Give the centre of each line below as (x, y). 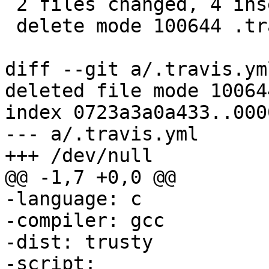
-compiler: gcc (85, 220)
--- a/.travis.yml (102, 134)
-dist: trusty (79, 242)
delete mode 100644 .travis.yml (11, 26)
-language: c (73, 199)
